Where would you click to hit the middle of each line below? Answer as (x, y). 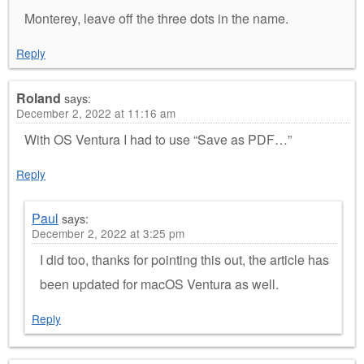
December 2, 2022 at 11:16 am (96, 113)
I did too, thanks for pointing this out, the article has (184, 259)
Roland (39, 97)
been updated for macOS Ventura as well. (159, 284)
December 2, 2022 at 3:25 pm (108, 233)
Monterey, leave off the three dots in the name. (156, 18)
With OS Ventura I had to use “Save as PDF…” (158, 139)
